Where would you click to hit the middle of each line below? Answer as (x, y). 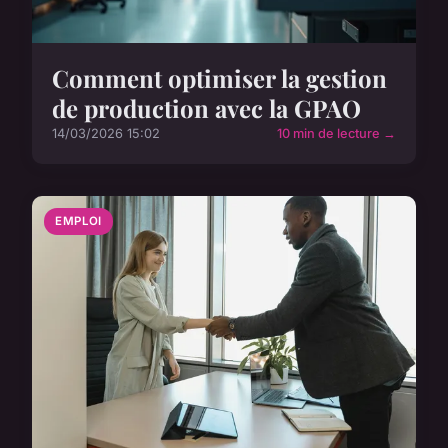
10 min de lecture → (336, 134)
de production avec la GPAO (206, 108)
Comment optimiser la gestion (219, 78)
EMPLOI (78, 221)
